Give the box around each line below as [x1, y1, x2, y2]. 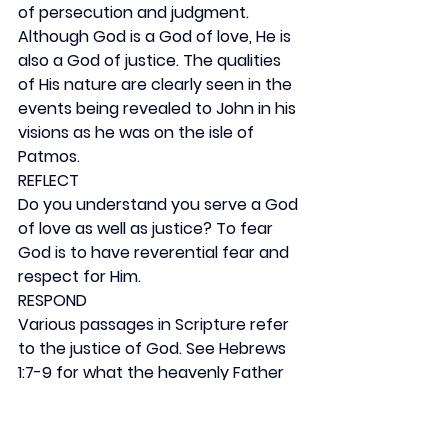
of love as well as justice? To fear [18, 217, 277, 240]
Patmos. [18, 145, 80, 168]
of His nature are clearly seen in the [18, 73, 296, 96]
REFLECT [18, 169, 79, 192]
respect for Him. [18, 265, 141, 288]
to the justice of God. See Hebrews [18, 337, 290, 360]
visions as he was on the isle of [18, 121, 258, 144]
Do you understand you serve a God [18, 193, 302, 216]
